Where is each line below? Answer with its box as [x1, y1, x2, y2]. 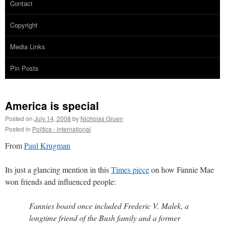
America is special [5, 97, 99, 113]
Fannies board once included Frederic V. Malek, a [29, 200, 189, 211]
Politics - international [32, 124, 91, 133]
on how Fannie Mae [149, 164, 214, 175]
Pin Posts [10, 63, 39, 73]
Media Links [10, 41, 45, 51]
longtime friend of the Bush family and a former [29, 212, 180, 223]
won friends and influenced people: [5, 176, 116, 187]
